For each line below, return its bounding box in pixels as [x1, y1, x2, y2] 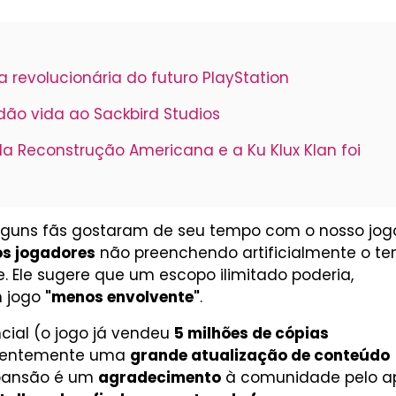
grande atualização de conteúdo [130, 345, 390, 366]
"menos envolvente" [45, 286, 200, 308]
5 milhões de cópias [174, 323, 329, 344]
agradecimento [98, 367, 221, 388]
